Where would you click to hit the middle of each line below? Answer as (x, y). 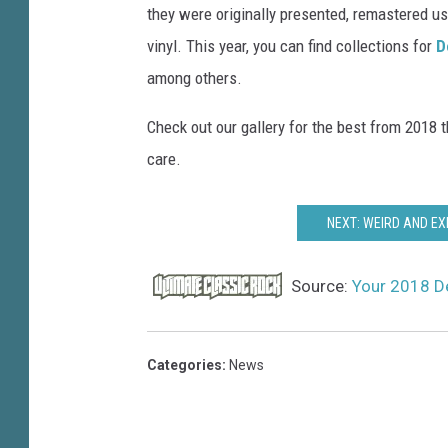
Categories (184, 365)
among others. (194, 78)
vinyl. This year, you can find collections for (291, 46)
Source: (319, 286)
